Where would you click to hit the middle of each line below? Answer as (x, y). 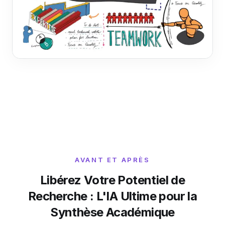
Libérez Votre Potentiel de (113, 180)
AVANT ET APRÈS (113, 159)
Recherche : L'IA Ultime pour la (113, 196)
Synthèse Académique (113, 212)
